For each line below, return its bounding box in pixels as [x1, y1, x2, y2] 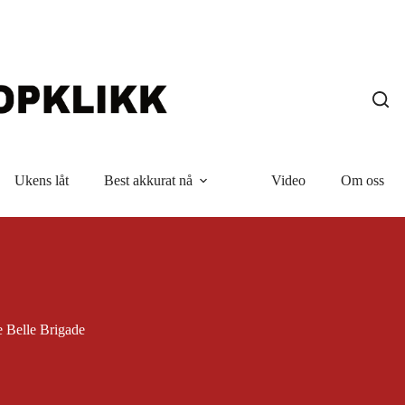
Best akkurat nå [103, 173, 193, 188]
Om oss [340, 173, 384, 188]
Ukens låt [14, 173, 69, 188]
